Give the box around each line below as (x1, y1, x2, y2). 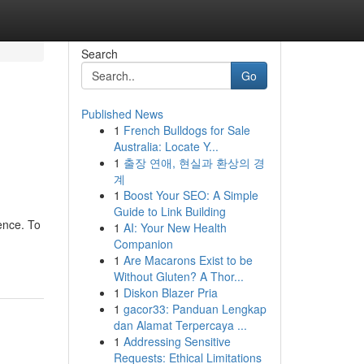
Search (80, 45, 118, 62)
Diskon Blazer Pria (123, 284, 218, 301)
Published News (80, 106, 163, 122)
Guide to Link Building (113, 203, 226, 219)
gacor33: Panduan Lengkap (123, 301, 266, 317)
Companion (113, 236, 173, 252)
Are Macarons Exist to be (123, 252, 253, 268)
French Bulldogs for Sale (123, 122, 250, 138)
